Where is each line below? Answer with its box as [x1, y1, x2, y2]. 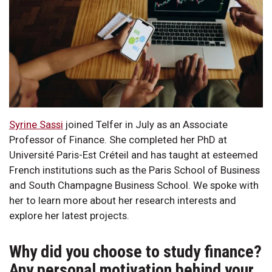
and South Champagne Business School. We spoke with [9, 178, 259, 191]
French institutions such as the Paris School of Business [9, 163, 260, 176]
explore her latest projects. [9, 209, 129, 222]
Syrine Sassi [9, 118, 63, 131]
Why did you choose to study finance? [9, 241, 262, 262]
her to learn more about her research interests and [9, 194, 236, 206]
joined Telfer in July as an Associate [63, 118, 228, 131]
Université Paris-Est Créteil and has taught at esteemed [9, 148, 258, 161]
